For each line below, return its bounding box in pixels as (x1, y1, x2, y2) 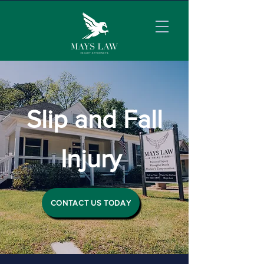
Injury (61, 145, 128, 173)
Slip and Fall (26, 105, 163, 133)
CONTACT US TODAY (50, 198, 131, 207)
